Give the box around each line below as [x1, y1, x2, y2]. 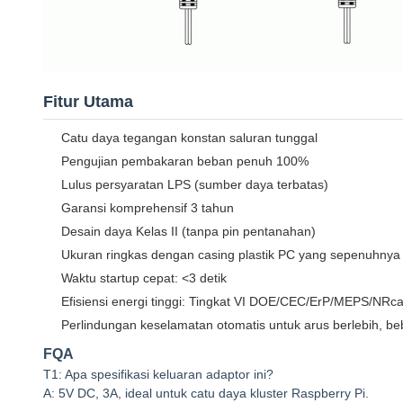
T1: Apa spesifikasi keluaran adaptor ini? [43, 367, 273, 381]
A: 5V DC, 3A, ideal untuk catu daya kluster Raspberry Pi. [43, 386, 369, 400]
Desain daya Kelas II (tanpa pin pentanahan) [61, 224, 316, 238]
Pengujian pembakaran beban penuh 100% [61, 154, 309, 168]
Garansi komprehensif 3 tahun [61, 201, 234, 215]
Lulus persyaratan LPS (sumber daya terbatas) [61, 177, 328, 192]
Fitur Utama [43, 93, 133, 111]
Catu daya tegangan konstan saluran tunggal [61, 130, 318, 145]
